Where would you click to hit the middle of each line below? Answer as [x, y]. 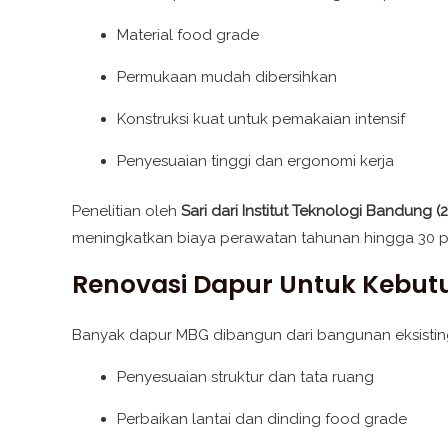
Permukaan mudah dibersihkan [227, 77]
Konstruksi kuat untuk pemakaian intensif [261, 119]
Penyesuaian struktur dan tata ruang [245, 376]
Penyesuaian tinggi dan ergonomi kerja [255, 161]
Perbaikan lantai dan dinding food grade [262, 418]
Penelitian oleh [126, 210]
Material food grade [188, 35]
